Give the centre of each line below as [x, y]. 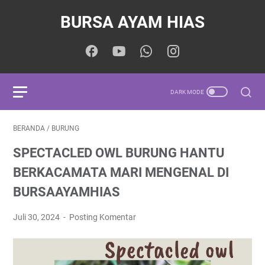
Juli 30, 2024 [37, 217]
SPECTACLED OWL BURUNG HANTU [119, 153]
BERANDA [29, 128]
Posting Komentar [103, 217]
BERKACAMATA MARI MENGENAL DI [121, 172]
